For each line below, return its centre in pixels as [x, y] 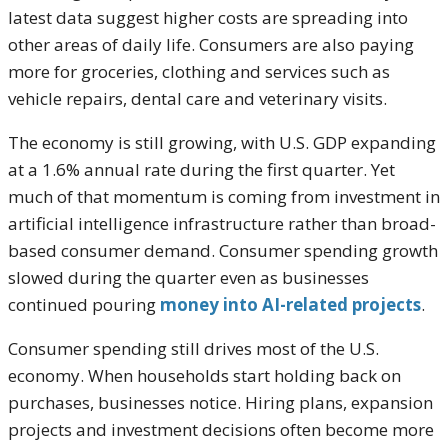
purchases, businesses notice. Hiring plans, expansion [220, 403]
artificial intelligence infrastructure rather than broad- [222, 224]
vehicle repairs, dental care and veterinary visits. [197, 99]
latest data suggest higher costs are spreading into [208, 18]
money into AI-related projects [290, 305]
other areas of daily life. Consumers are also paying [211, 45]
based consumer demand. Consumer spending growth [223, 251]
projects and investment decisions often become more [221, 430]
